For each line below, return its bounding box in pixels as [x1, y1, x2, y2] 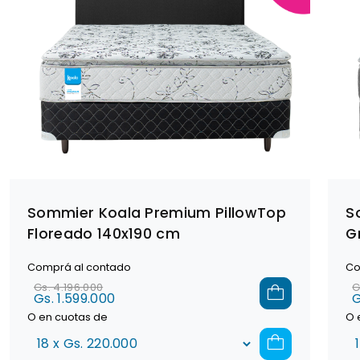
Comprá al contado [27, 260, 131, 275]
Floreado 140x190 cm [27, 223, 181, 243]
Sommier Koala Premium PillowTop [27, 202, 286, 223]
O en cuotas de [27, 310, 108, 325]
